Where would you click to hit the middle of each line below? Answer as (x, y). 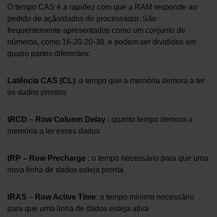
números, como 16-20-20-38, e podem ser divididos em (102, 42)
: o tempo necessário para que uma (147, 158)
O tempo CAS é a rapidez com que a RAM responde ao (102, 7)
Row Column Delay (71, 120)
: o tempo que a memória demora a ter (140, 81)
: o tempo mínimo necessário (145, 197)
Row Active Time (65, 197)
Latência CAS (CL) (41, 81)
